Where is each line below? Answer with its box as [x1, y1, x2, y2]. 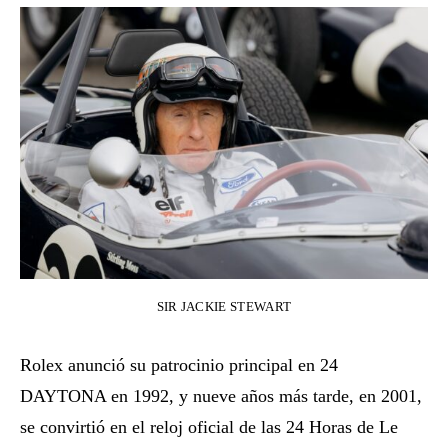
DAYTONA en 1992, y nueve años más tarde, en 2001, [20, 386, 422, 407]
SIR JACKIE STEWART [156, 299, 292, 315]
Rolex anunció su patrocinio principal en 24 [20, 355, 338, 376]
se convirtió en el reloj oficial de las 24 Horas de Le [20, 417, 398, 438]
